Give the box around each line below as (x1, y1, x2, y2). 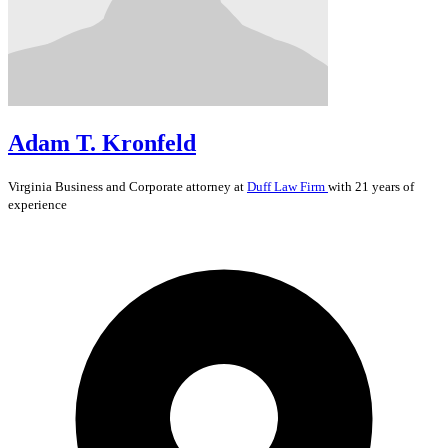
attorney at (183, 178, 247, 194)
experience (8, 196, 67, 212)
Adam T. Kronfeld (8, 129, 196, 156)
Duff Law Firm (247, 178, 328, 194)
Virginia (8, 178, 55, 194)
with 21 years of (328, 178, 414, 194)
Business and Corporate (55, 178, 183, 194)
